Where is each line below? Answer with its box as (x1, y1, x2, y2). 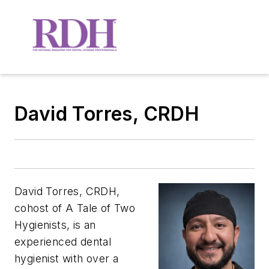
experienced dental (14, 235, 112, 248)
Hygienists (14, 218, 67, 231)
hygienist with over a (14, 252, 119, 265)
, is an (67, 218, 96, 231)
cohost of (14, 201, 66, 214)
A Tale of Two (65, 201, 136, 214)
